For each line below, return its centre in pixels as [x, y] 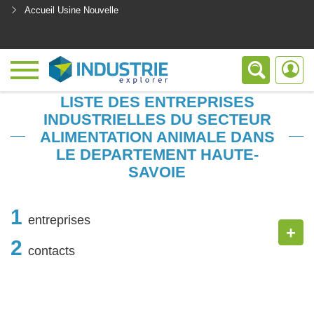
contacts [52, 251]
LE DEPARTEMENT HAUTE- [157, 155]
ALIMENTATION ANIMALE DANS [157, 137]
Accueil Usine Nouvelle [71, 10]
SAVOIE [157, 172]
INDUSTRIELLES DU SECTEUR [157, 120]
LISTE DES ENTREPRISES [157, 102]
